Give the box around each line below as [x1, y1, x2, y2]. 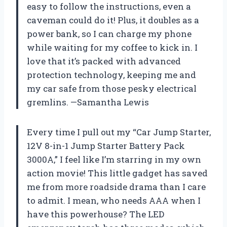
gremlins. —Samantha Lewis [27, 96, 149, 108]
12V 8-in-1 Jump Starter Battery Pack [27, 139, 185, 152]
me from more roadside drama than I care [27, 180, 206, 193]
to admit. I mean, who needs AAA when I [27, 194, 201, 206]
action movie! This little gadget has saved [27, 167, 208, 179]
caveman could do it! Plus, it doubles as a [27, 14, 199, 26]
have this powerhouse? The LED [27, 208, 164, 220]
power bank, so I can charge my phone [27, 27, 192, 40]
